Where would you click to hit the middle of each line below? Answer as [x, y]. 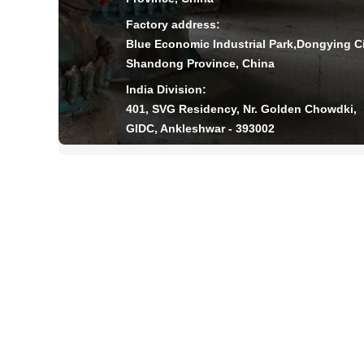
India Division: [166, 89]
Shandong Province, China [200, 63]
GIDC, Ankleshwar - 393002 [200, 128]
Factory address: [173, 24]
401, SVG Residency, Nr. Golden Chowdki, [241, 108]
